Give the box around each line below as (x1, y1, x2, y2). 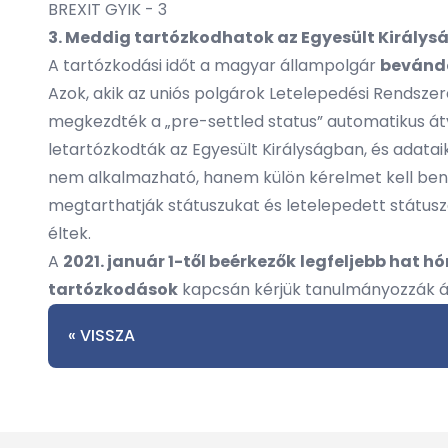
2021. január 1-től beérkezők (63, 250, 296, 273)
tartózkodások (48, 278, 178, 301)
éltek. (48, 222, 99, 245)
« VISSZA (68, 324, 135, 347)
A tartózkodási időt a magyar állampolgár (48, 54, 380, 77)
